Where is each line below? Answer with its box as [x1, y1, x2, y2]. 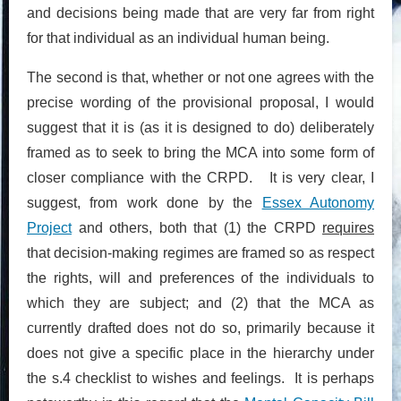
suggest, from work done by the [27, 194, 262, 210]
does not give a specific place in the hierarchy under [27, 345, 374, 361]
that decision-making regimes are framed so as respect [27, 244, 374, 260]
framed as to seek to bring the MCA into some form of [27, 144, 374, 160]
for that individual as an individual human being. [27, 30, 329, 46]
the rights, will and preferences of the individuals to [27, 269, 374, 286]
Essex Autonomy [261, 194, 375, 210]
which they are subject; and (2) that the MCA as [27, 294, 374, 311]
